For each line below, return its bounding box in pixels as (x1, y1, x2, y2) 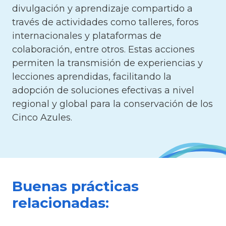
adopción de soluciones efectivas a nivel (12, 85, 194, 96)
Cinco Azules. (12, 112, 72, 124)
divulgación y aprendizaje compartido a (12, 3, 193, 15)
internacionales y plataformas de (12, 30, 161, 42)
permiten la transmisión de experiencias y (12, 58, 203, 69)
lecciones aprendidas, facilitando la (12, 71, 172, 83)
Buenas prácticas (12, 178, 139, 195)
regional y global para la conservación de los (12, 98, 213, 110)
